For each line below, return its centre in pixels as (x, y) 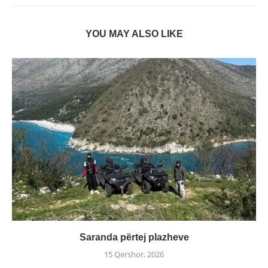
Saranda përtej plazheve (134, 237)
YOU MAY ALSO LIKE (134, 33)
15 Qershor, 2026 (134, 254)
